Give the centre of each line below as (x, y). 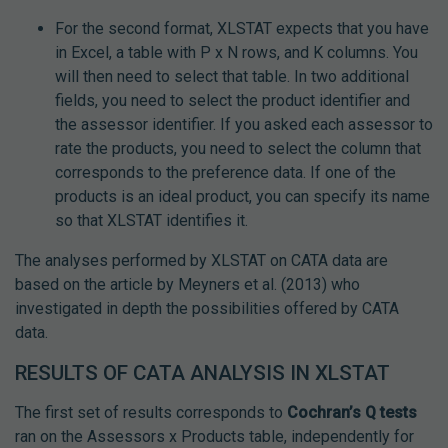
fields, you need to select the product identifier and (232, 101)
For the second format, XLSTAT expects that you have (242, 29)
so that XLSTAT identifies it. (151, 221)
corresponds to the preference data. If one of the (225, 173)
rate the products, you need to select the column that (238, 149)
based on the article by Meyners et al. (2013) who (187, 285)
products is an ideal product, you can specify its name (242, 197)
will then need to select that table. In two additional (232, 77)
